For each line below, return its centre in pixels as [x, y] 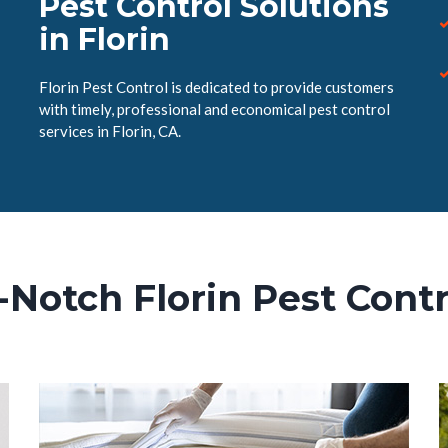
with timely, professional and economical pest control [214, 109]
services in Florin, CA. [110, 131]
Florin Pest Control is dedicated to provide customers [216, 87]
